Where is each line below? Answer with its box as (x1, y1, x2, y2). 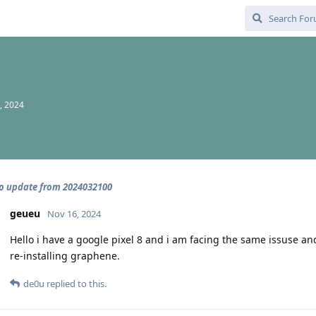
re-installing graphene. (10, 249, 120, 262)
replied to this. (44, 277, 107, 290)
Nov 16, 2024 (47, 207, 101, 220)
